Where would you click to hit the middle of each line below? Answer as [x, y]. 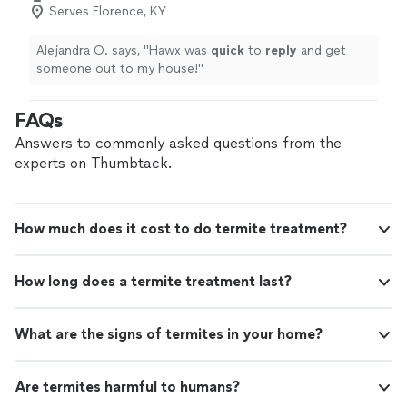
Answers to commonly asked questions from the [178, 144]
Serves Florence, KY [108, 12]
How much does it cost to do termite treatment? [181, 229]
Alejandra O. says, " [121, 51]
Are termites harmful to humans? [127, 387]
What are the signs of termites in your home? [169, 334]
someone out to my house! [117, 69]
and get [322, 51]
